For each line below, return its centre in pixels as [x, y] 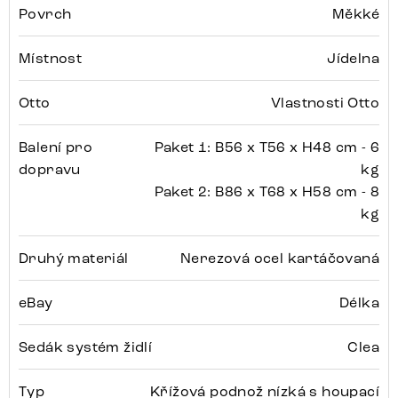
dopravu [50, 169]
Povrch [45, 13]
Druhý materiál [74, 258]
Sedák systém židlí [86, 346]
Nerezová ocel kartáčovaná [280, 258]
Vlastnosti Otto [325, 102]
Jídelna [353, 58]
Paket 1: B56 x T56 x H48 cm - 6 [267, 147]
